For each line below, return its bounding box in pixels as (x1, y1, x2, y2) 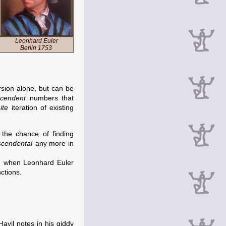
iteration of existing (8, 104, 74, 111)
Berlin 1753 (20, 44, 52, 52)
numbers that (26, 94, 74, 102)
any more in (33, 140, 74, 147)
